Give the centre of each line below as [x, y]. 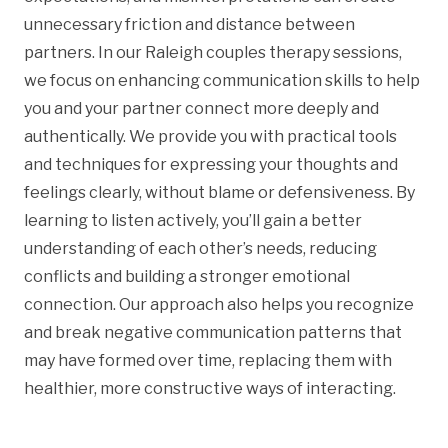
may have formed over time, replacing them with [208, 360]
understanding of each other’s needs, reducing [200, 248]
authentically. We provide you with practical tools [210, 136]
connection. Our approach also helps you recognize [219, 304]
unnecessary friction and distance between [189, 24]
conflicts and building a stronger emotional [187, 276]
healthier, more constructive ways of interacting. [210, 388]
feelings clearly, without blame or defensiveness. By [219, 192]
